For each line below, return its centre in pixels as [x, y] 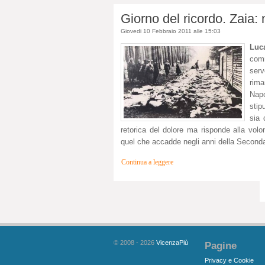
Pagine [220, 246]
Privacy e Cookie [229, 260]
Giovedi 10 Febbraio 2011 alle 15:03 [171, 31]
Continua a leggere [147, 163]
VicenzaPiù [172, 243]
